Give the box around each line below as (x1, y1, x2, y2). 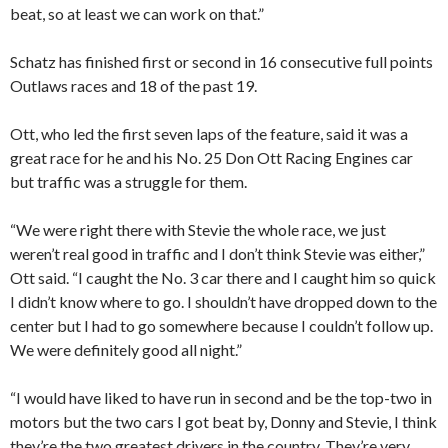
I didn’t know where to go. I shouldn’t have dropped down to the (10, 292, 437, 312)
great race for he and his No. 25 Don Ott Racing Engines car (10, 148, 413, 168)
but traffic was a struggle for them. (10, 172, 247, 192)
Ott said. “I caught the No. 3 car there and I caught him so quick (10, 268, 436, 288)
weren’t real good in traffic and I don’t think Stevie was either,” (10, 244, 425, 264)
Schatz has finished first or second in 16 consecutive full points (10, 52, 433, 72)
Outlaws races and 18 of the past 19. (10, 76, 257, 96)
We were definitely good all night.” (10, 340, 242, 360)
